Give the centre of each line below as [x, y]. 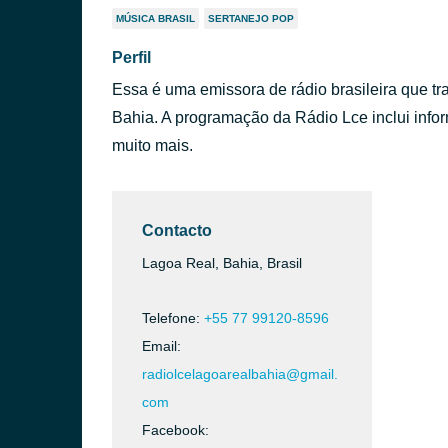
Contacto [177, 230]
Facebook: [175, 430]
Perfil [131, 57]
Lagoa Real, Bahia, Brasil [222, 263]
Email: [161, 346]
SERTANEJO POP [251, 18]
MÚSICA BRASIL [155, 18]
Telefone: [173, 318]
